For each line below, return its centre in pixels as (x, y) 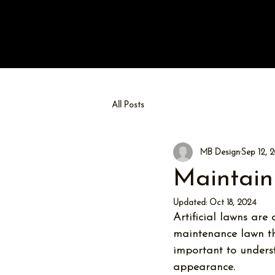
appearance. (206, 267)
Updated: (191, 203)
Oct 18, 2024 (233, 203)
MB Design (220, 152)
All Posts (128, 105)
